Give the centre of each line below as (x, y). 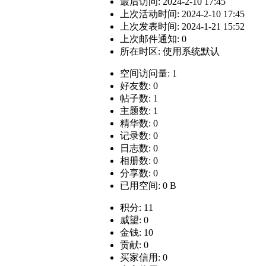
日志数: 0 (139, 148)
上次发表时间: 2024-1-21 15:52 (182, 27)
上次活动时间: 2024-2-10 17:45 (182, 14)
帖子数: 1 (139, 99)
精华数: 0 (139, 123)
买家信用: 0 (144, 258)
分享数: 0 (139, 173)
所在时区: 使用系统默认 (170, 52)
